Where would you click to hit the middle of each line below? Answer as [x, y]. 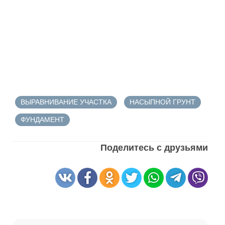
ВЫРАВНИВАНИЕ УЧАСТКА [66, 102]
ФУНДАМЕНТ [42, 120]
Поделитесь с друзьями [154, 148]
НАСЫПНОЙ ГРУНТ [162, 102]
